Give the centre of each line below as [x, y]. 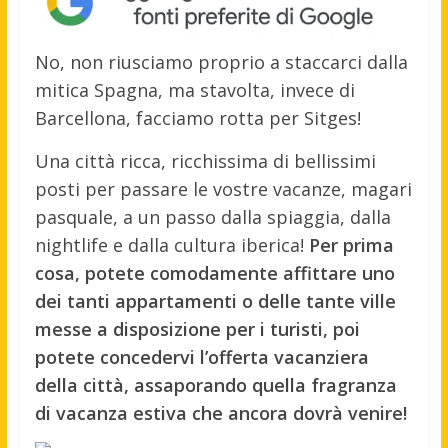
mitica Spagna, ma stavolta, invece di [194, 90]
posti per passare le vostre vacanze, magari [223, 189]
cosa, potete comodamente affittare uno [214, 273]
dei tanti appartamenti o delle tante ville [215, 301]
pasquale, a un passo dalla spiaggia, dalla [212, 217]
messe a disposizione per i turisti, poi [197, 329]
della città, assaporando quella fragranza [215, 385]
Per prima [351, 245]
